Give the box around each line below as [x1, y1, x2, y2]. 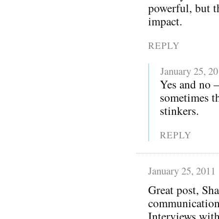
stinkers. [160, 102, 199, 118]
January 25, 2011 [148, 163, 216, 177]
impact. [148, 13, 182, 29]
